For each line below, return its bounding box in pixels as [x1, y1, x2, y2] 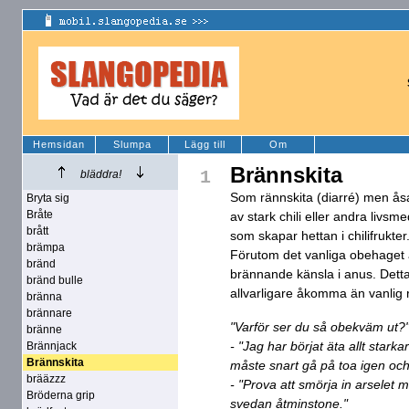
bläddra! [79, 168, 121, 181]
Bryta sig [26, 192, 69, 204]
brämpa [26, 241, 65, 254]
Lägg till [184, 139, 225, 150]
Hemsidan [33, 139, 85, 150]
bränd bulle [26, 274, 83, 287]
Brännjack [26, 340, 77, 352]
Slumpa [112, 139, 152, 150]
